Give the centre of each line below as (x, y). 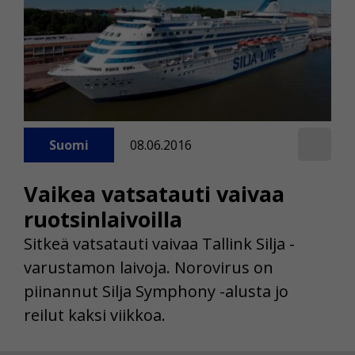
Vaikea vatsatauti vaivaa (154, 193)
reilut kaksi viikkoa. (95, 315)
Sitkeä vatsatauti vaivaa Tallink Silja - (159, 243)
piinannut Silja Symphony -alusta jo (156, 291)
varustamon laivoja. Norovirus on (149, 267)
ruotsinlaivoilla (103, 219)
